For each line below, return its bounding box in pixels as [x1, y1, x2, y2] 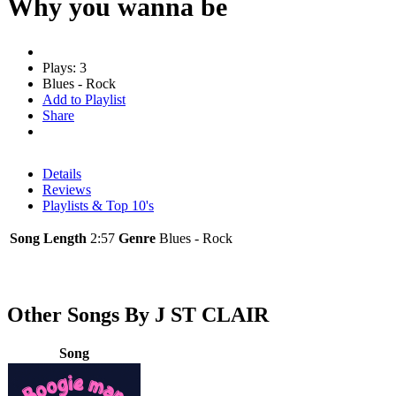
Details [42, 165, 81, 181]
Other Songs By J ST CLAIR [7, 302, 269, 326]
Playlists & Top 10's [42, 197, 154, 213]
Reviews [42, 181, 91, 197]
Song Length [10, 230, 87, 246]
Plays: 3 [42, 59, 87, 75]
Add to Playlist [42, 91, 126, 107]
